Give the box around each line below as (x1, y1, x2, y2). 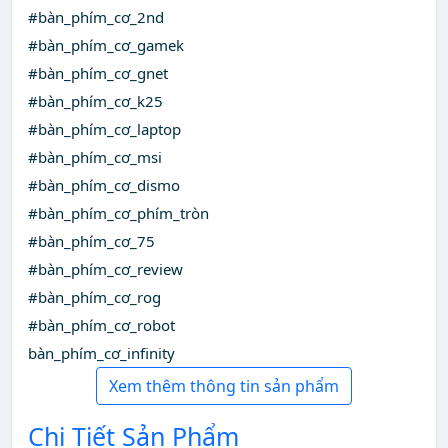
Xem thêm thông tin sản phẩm (109, 375, 339, 398)
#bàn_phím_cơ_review (28, 259, 183, 280)
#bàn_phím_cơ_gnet (28, 63, 168, 84)
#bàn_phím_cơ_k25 (28, 91, 163, 112)
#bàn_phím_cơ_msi (28, 147, 162, 168)
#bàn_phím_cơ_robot (28, 315, 175, 336)
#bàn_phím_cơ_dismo (28, 175, 180, 196)
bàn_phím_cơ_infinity (28, 343, 175, 364)
